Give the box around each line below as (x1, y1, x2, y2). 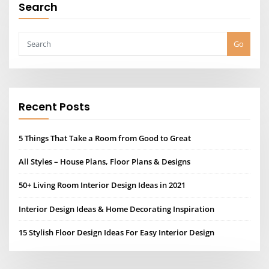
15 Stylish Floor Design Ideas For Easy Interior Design (19, 226, 215, 238)
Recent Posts (19, 99, 91, 115)
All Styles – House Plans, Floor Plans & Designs (19, 156, 191, 168)
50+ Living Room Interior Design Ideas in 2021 (19, 180, 186, 191)
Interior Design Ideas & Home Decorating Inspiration (19, 203, 215, 214)
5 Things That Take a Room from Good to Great (19, 132, 192, 144)
